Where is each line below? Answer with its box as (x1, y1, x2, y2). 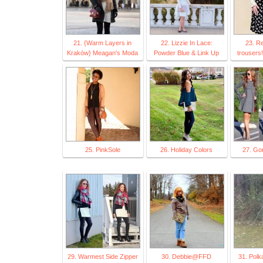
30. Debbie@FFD (161, 253, 211, 261)
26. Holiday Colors (160, 146, 213, 154)
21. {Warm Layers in (73, 39, 131, 47)
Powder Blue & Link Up (154, 49, 219, 57)
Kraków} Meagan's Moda (67, 49, 138, 57)
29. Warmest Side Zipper (67, 253, 138, 261)
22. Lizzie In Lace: (160, 39, 213, 47)
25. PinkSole (85, 146, 120, 154)
